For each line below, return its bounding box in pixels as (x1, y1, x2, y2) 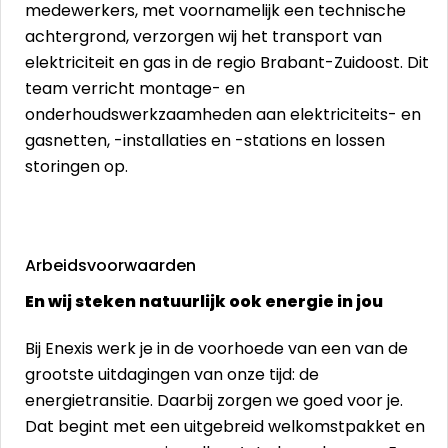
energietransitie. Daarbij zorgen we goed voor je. (25, 389, 403, 412)
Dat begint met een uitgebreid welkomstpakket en (25, 415, 425, 438)
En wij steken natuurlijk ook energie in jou (25, 290, 383, 313)
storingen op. (25, 155, 128, 178)
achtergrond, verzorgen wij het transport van (25, 25, 382, 48)
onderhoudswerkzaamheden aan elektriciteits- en (25, 103, 421, 126)
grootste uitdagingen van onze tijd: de (25, 363, 319, 386)
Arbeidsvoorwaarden (25, 254, 196, 277)
